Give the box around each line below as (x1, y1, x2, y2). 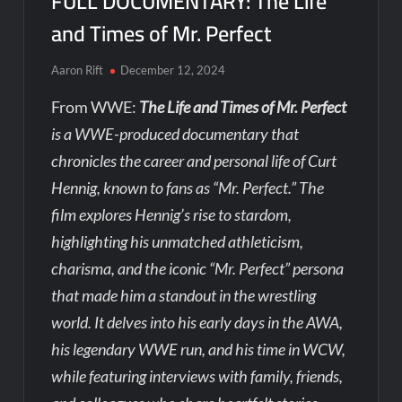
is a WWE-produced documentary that (51, 123, 300, 144)
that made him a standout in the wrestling (51, 284, 317, 305)
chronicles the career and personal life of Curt (51, 150, 337, 170)
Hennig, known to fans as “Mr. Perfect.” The (51, 177, 325, 197)
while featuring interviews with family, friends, (51, 365, 344, 386)
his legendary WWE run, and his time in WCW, (51, 338, 346, 359)
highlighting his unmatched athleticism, (51, 231, 304, 251)
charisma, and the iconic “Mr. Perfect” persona (51, 258, 345, 278)
